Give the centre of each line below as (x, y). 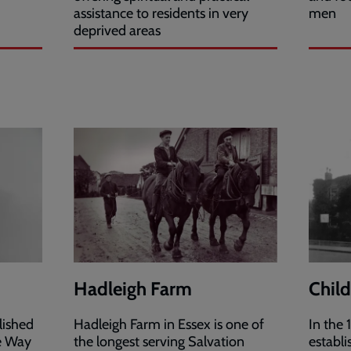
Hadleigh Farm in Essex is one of (169, 324)
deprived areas (117, 31)
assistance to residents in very (161, 14)
